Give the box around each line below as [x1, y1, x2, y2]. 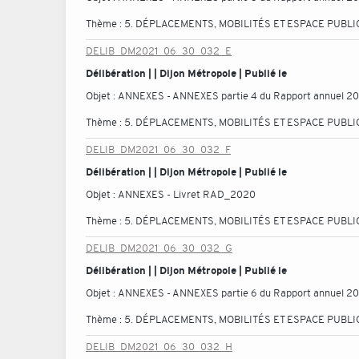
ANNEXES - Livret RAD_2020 [118, 188, 256, 201]
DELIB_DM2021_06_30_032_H [86, 340, 232, 353]
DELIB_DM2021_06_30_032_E [86, 44, 232, 58]
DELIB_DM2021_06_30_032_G [86, 241, 232, 255]
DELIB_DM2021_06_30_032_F [86, 143, 231, 156]
